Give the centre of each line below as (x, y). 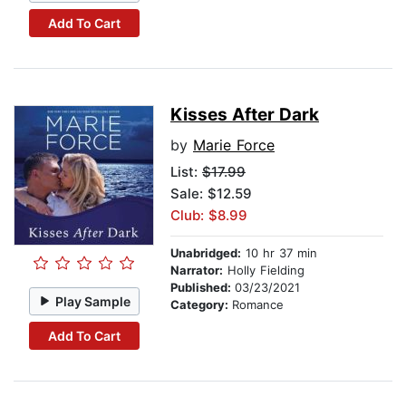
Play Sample (93, 301)
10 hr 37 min (279, 253)
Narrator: (197, 271)
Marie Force (234, 145)
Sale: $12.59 (211, 194)
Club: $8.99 (209, 216)
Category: (201, 305)
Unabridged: (206, 253)
